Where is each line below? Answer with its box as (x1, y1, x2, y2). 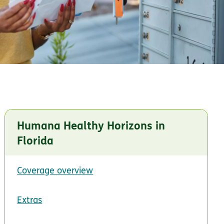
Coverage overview (17, 163, 93, 176)
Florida (17, 131, 54, 148)
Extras (17, 193, 42, 206)
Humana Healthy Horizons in (17, 116, 165, 133)
